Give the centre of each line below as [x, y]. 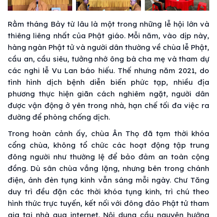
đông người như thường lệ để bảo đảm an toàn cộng [108, 156]
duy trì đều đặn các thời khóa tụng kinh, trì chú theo [108, 191]
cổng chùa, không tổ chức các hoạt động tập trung [108, 145]
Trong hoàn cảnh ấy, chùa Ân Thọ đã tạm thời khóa [108, 133]
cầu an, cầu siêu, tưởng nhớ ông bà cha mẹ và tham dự [108, 59]
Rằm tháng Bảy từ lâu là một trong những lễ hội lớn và [108, 24]
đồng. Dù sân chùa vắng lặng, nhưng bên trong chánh [108, 168]
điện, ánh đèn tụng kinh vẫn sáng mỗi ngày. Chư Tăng [108, 180]
